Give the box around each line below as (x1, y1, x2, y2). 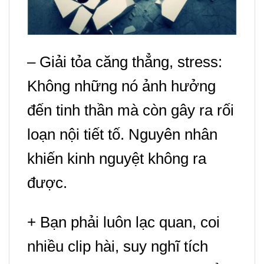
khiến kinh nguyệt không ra (27, 149, 206, 167)
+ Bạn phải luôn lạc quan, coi (27, 213, 220, 231)
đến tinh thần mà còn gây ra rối (27, 101, 234, 119)
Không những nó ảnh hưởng (27, 77, 216, 95)
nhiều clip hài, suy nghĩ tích (27, 237, 208, 255)
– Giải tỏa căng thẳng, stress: (27, 52, 222, 71)
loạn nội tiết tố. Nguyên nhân (27, 125, 217, 143)
